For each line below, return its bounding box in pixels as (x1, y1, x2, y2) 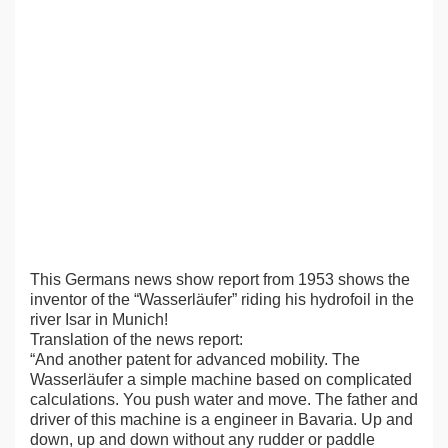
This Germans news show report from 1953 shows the (30, 271, 410, 288)
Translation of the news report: (30, 331, 243, 348)
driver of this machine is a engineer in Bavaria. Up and (30, 411, 413, 428)
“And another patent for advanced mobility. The (30, 351, 360, 368)
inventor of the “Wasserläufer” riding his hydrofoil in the (30, 291, 414, 308)
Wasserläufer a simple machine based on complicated (30, 371, 412, 388)
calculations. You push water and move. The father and (30, 391, 418, 408)
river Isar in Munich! (30, 311, 168, 328)
